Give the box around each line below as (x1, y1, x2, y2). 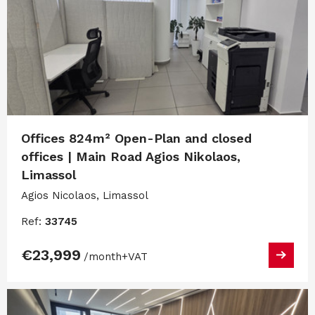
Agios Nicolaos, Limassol (21, 188, 148, 202)
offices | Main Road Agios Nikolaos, (21, 148, 240, 164)
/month (84, 250, 122, 263)
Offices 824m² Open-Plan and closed (21, 130, 252, 146)
